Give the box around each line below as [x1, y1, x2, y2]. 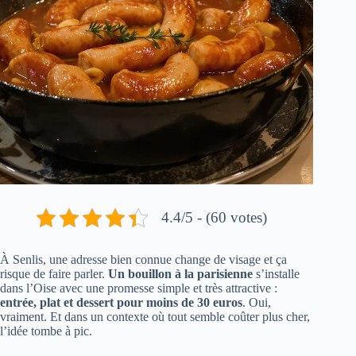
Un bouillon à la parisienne [108, 267, 253, 281]
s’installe [253, 267, 300, 281]
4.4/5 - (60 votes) [161, 209, 268, 226]
